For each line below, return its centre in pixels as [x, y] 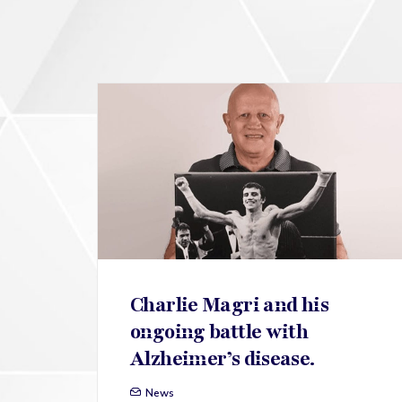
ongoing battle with [219, 332]
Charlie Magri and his [229, 306]
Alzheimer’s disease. [223, 359]
